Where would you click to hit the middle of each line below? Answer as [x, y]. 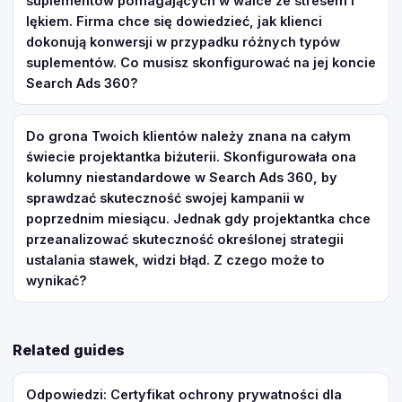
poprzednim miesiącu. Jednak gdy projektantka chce [198, 218]
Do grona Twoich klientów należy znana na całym [188, 136]
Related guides [69, 350]
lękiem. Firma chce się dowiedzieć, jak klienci [174, 21]
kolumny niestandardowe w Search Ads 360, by [182, 177]
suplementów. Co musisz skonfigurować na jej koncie [201, 62]
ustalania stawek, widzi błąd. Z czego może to [175, 260]
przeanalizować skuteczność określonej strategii [185, 239]
